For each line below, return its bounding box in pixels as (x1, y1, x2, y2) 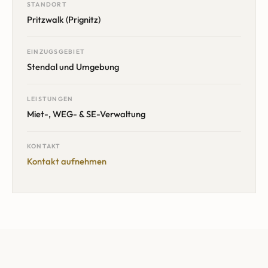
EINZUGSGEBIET (27, 48, 86, 56)
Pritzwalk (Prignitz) (27, 14, 100, 26)
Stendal (27, 61, 57, 73)
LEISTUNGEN (27, 95, 74, 103)
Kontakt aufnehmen (27, 156, 106, 167)
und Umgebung (57, 61, 119, 73)
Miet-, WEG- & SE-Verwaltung (27, 108, 145, 120)
